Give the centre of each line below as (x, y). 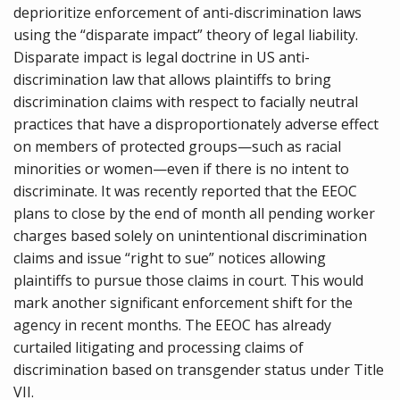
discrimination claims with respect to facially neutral (186, 102)
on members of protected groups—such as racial (177, 146)
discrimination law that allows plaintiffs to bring (172, 79)
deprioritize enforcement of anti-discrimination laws (187, 12)
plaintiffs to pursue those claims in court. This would (188, 280)
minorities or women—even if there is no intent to (181, 169)
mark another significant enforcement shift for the (183, 303)
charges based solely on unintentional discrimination (190, 236)
